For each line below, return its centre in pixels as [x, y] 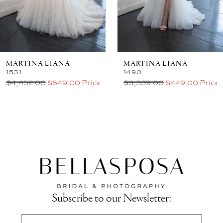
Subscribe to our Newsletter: [111, 199]
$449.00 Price [192, 82]
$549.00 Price [74, 82]
